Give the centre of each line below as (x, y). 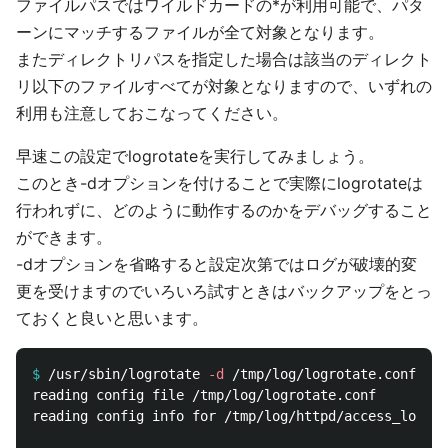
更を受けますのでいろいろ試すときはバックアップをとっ (224, 291)
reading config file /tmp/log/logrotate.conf (204, 395)
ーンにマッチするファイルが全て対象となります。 (200, 32)
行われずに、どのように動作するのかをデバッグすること (224, 210)
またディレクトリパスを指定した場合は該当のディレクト (224, 59)
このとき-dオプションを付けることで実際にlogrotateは (219, 183)
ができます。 (64, 237)
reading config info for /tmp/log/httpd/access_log (228, 416)
